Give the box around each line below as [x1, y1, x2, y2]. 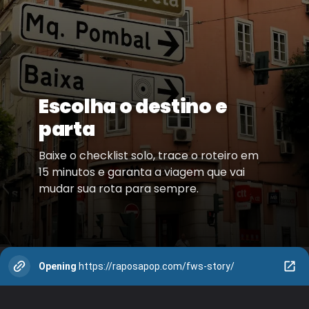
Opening [39, 261, 77, 272]
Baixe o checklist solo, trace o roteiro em [39, 148, 259, 164]
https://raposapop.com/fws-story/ [79, 261, 235, 272]
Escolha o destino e [39, 93, 228, 121]
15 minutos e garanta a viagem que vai [39, 164, 245, 181]
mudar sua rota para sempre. [39, 181, 199, 197]
